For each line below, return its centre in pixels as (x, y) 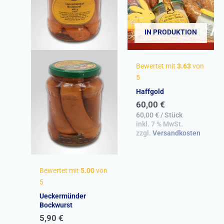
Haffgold (150, 91)
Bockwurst (56, 205)
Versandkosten (176, 133)
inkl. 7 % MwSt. (159, 124)
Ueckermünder (62, 196)
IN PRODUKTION (171, 32)
